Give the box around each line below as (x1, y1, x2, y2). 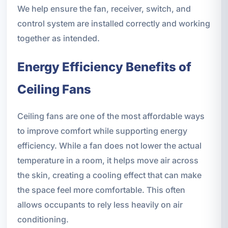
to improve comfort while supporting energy (17, 126, 187, 136)
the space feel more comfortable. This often (17, 185, 185, 195)
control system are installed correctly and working (17, 18, 210, 29)
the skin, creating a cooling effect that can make (17, 170, 202, 181)
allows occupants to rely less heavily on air (17, 199, 183, 210)
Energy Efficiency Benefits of (17, 60, 191, 75)
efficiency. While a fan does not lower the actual (17, 140, 202, 151)
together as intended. (17, 33, 100, 44)
